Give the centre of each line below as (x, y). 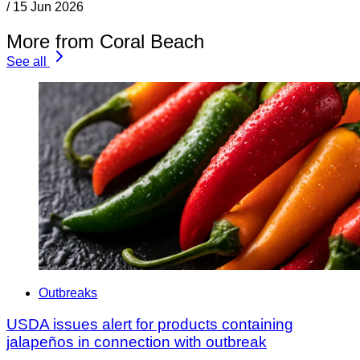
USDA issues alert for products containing (150, 325)
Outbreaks (68, 293)
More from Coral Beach (105, 41)
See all (27, 61)
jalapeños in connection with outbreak (137, 342)
